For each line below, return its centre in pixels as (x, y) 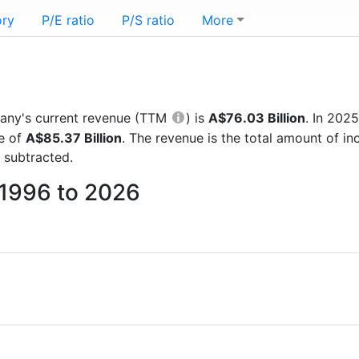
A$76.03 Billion (257, 118)
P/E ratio (68, 20)
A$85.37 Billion (74, 138)
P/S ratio (148, 20)
